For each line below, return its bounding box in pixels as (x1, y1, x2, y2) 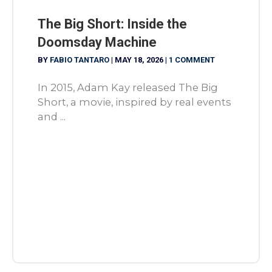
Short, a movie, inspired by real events (38, 95, 231, 108)
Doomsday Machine (38, 35, 157, 50)
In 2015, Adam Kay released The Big (38, 81, 218, 93)
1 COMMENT (169, 55, 215, 65)
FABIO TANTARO (50, 55, 111, 65)
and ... (38, 110, 66, 123)
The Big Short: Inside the (38, 16, 187, 32)
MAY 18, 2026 (115, 55, 165, 65)
